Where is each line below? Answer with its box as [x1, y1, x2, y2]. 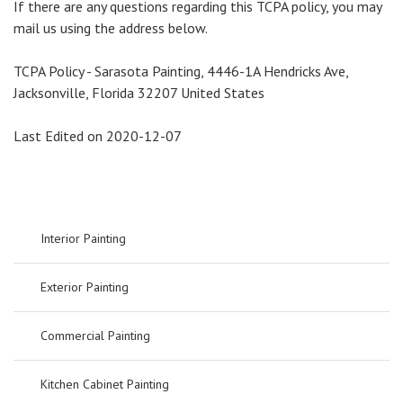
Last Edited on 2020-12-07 [13, 126, 182, 145]
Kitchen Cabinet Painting [40, 375, 169, 392]
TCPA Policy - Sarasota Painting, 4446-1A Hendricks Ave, [13, 61, 348, 80]
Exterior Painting [40, 278, 129, 295]
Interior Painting [40, 229, 126, 246]
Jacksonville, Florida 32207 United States [13, 83, 264, 102]
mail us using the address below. [13, 18, 208, 37]
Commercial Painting [40, 327, 150, 344]
